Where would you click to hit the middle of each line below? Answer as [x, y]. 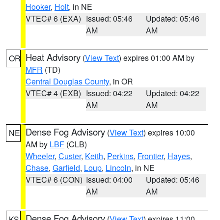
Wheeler [40, 156]
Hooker [38, 7]
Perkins [120, 156]
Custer [70, 156]
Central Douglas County [67, 81]
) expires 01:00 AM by [157, 58]
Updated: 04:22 [173, 93]
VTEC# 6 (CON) [54, 179]
